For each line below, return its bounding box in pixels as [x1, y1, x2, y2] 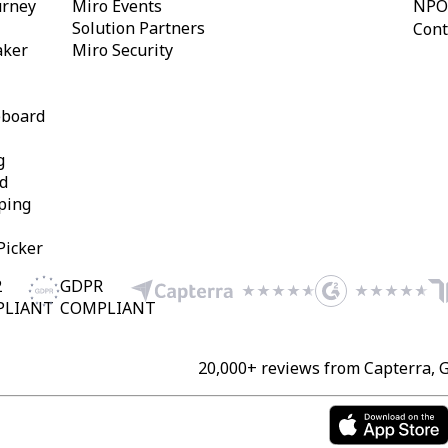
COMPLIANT [60, 296, 156, 319]
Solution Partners [71, 16, 205, 39]
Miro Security [71, 38, 173, 61]
